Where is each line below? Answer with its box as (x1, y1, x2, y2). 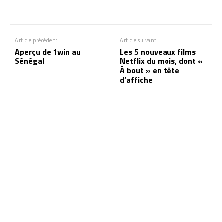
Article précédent (15, 36, 58, 44)
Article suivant (120, 36, 157, 44)
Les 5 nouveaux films (120, 45, 196, 57)
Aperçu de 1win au (15, 45, 81, 57)
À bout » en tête (120, 64, 180, 76)
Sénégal (15, 55, 44, 67)
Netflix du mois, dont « (120, 55, 203, 67)
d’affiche (120, 73, 153, 86)
